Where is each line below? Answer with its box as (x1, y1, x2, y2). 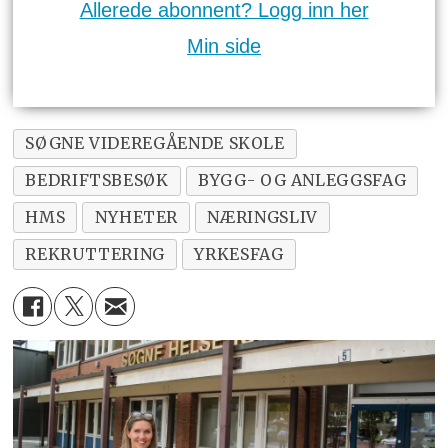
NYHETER (94, 207, 179, 228)
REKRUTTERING (25, 244, 166, 265)
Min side (187, 35, 261, 58)
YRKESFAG (194, 244, 284, 265)
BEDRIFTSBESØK (25, 170, 169, 191)
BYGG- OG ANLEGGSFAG (198, 170, 407, 191)
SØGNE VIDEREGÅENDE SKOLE (25, 133, 285, 154)
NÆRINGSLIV (207, 207, 318, 228)
